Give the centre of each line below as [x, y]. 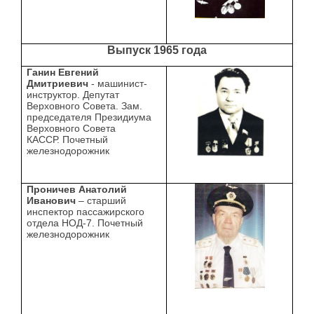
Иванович [53, 201]
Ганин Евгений [63, 73]
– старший [103, 201]
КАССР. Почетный [68, 140]
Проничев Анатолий [77, 190]
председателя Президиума [89, 117]
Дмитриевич [58, 84]
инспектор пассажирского [86, 212]
